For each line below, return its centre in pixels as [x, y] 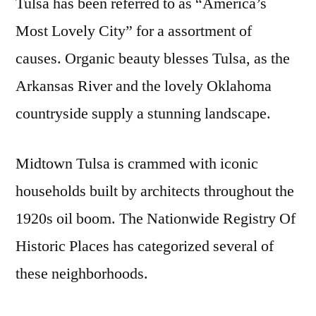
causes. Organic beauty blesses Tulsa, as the [153, 58]
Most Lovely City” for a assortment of [134, 31]
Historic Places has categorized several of [145, 246]
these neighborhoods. [82, 273]
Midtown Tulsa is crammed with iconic [137, 163]
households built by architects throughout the [155, 191]
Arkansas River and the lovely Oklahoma [144, 86]
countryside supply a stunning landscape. [143, 113]
